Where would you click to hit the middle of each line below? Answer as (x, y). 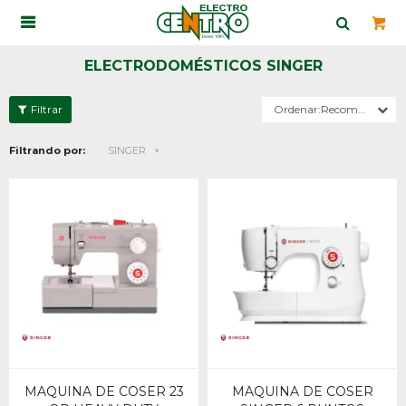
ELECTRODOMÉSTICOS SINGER (203, 66)
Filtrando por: (47, 150)
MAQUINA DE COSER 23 (104, 391)
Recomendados (339, 109)
